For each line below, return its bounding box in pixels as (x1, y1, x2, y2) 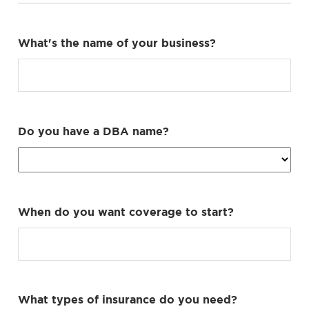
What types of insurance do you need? (18, 292, 237, 306)
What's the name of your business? (18, 36, 216, 49)
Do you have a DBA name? (18, 124, 169, 137)
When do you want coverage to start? (18, 205, 234, 218)
